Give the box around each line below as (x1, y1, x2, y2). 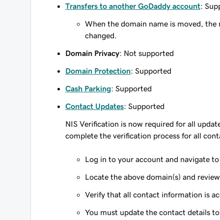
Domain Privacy (65, 49, 119, 57)
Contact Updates (65, 102, 124, 110)
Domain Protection (65, 67, 131, 75)
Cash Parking (65, 84, 111, 92)
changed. (85, 31, 117, 39)
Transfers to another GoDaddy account (65, 2, 200, 10)
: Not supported (119, 49, 174, 57)
